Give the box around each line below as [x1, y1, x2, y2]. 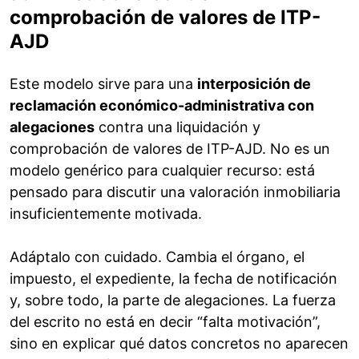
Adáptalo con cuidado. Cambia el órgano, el [10, 248, 305, 266]
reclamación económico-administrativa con [10, 97, 314, 115]
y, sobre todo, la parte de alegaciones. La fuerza [10, 292, 336, 309]
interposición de [197, 75, 311, 93]
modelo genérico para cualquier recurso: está [10, 162, 315, 179]
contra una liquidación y [95, 119, 260, 136]
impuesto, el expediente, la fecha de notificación [10, 270, 337, 288]
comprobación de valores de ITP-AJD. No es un [10, 140, 330, 158]
